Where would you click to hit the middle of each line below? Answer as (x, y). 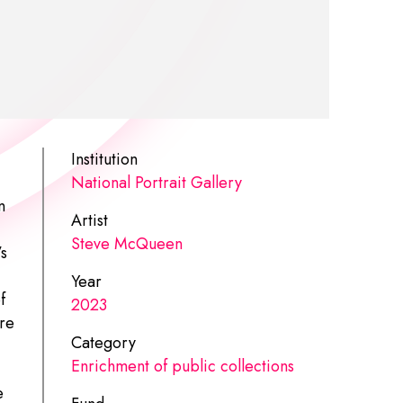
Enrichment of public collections (183, 366)
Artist (90, 220)
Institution (105, 159)
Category (104, 342)
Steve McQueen (127, 243)
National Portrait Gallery (157, 182)
